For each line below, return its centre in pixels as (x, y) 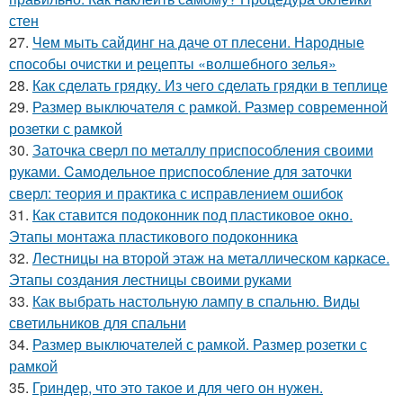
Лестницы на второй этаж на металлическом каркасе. (211, 258)
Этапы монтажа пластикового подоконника (153, 237)
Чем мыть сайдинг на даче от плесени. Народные (198, 42)
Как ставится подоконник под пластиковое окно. (193, 215)
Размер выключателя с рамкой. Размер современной (210, 107)
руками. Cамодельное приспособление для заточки (180, 172)
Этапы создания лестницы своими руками (150, 280)
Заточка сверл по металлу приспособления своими (203, 150)
